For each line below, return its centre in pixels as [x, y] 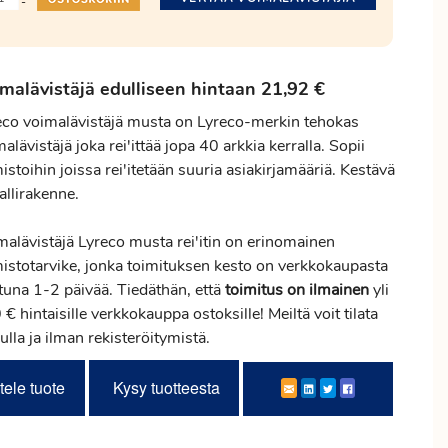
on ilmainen [326, 290]
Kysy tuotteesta [166, 387]
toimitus [254, 290]
